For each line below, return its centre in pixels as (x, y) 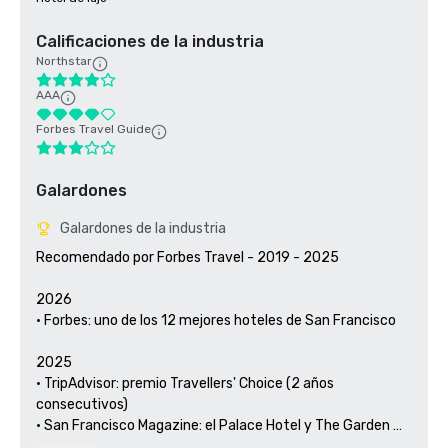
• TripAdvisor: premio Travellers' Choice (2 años (185, 383)
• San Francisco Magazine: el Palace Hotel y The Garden (213, 425)
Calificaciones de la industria (150, 41)
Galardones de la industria (143, 228)
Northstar (64, 61)
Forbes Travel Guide (93, 129)
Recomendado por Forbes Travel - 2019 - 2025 (187, 257)
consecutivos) (82, 404)
